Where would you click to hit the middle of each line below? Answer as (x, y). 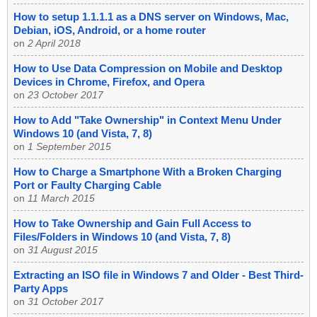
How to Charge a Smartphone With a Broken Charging (148, 172)
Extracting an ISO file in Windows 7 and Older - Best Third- (158, 275)
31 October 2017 (65, 302)
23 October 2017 (65, 95)
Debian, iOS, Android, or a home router (110, 30)
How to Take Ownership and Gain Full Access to (132, 224)
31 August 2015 (63, 250)
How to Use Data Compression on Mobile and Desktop (148, 69)
